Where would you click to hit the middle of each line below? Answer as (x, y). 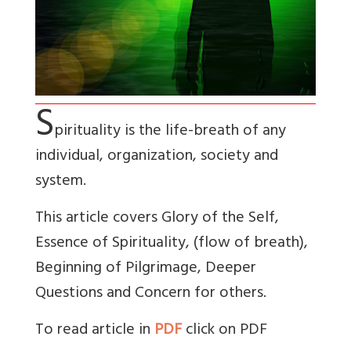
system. (61, 183)
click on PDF (224, 331)
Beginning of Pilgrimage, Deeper (146, 270)
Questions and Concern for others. (151, 295)
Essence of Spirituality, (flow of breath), (172, 244)
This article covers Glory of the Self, (157, 219)
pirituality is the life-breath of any (170, 132)
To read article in (95, 331)
